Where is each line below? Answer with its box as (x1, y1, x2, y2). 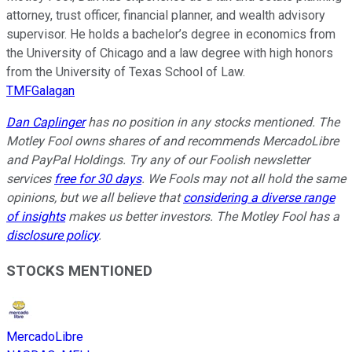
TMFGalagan (6, 83, 75, 99)
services (6, 171, 54, 187)
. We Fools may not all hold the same (141, 171, 346, 187)
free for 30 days (54, 171, 141, 187)
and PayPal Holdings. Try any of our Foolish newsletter (6, 152, 310, 168)
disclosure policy (6, 228, 98, 244)
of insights (6, 209, 65, 225)
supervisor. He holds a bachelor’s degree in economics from (6, 27, 335, 42)
